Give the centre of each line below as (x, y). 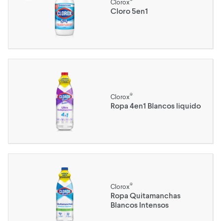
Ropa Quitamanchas (146, 195)
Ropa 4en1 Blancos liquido (156, 105)
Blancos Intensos (140, 204)
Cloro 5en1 (129, 10)
